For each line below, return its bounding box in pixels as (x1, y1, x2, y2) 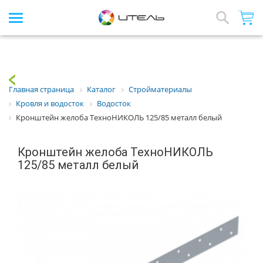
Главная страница (9, 84, 74, 95)
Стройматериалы (129, 84, 192, 95)
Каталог (87, 84, 116, 95)
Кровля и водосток (16, 98, 84, 109)
